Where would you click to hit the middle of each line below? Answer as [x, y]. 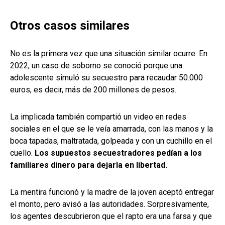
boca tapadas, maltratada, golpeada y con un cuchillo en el [111, 141]
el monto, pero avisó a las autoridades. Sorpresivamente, [109, 204]
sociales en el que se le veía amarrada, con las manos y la [111, 129]
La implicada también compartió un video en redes [98, 117]
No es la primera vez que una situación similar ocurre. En [109, 53]
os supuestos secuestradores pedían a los [121, 153]
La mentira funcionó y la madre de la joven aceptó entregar [112, 192]
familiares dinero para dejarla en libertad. [89, 165]
